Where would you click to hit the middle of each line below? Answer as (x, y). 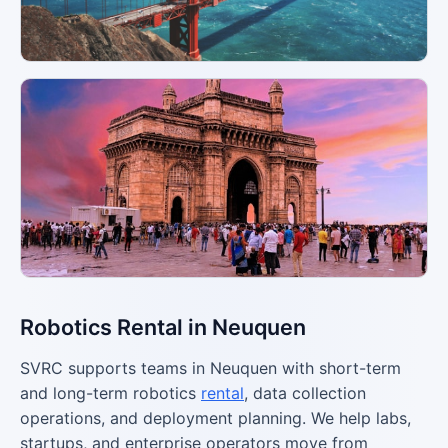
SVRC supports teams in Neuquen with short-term (210, 368)
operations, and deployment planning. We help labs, (215, 418)
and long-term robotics (110, 393)
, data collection (305, 393)
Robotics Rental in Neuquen (163, 327)
